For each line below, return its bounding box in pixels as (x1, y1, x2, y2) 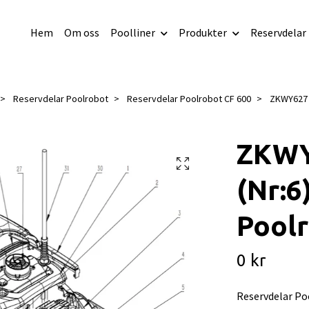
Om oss (63, 25, 99, 39)
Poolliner (110, 25, 155, 39)
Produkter (178, 25, 227, 39)
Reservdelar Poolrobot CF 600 (126, 92, 251, 105)
